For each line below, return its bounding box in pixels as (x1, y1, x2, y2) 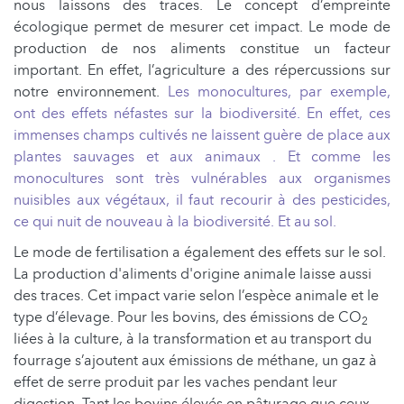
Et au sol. (274, 212, 336, 233)
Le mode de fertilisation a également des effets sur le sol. (14, 243, 386, 263)
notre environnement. (14, 82, 168, 103)
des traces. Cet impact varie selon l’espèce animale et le (14, 286, 379, 307)
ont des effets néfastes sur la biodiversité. (14, 104, 307, 124)
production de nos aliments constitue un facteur (14, 39, 390, 60)
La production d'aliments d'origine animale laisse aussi (14, 264, 372, 285)
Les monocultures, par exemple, (168, 82, 390, 103)
